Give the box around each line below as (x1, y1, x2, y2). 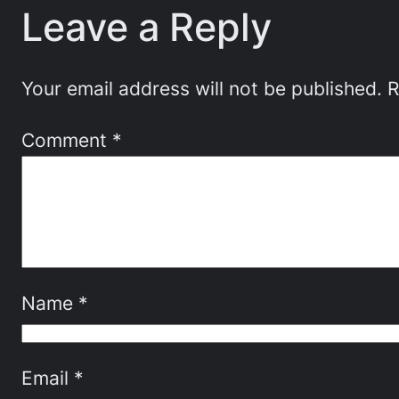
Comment (21, 127, 112, 151)
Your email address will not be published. (21, 77, 382, 101)
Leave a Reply (21, 4, 272, 51)
